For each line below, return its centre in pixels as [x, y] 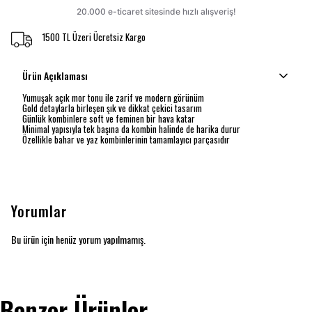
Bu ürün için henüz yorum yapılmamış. [78, 239]
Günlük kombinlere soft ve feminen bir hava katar [109, 118]
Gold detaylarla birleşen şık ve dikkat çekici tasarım [112, 108]
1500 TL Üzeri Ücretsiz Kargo [94, 37]
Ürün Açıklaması [55, 76]
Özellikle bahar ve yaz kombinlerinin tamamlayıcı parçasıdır [126, 139]
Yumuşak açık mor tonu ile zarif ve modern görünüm [113, 97]
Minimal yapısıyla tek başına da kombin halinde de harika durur [131, 129]
